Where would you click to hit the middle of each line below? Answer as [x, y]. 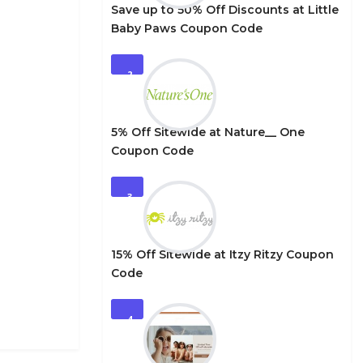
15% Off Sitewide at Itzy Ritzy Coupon [222, 254]
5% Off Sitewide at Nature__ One [208, 132]
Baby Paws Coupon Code [187, 28]
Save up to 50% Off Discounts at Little [225, 10]
